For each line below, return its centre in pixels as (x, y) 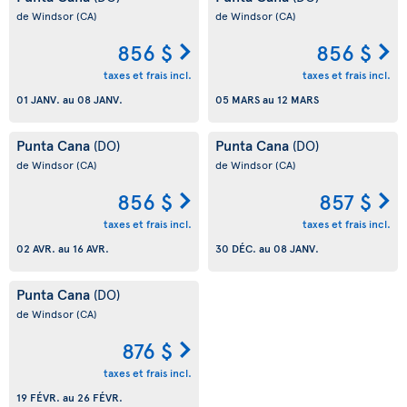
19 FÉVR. (38, 397)
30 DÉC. (236, 248)
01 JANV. (38, 99)
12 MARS (298, 99)
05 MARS (238, 99)
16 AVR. (91, 248)
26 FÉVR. (100, 397)
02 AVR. (36, 248)
